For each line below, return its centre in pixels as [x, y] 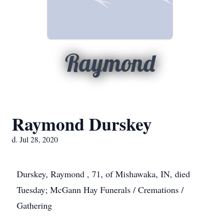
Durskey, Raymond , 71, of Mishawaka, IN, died [103, 174]
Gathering [34, 205]
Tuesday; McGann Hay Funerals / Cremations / [100, 190]
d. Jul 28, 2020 [35, 139]
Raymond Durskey [82, 124]
